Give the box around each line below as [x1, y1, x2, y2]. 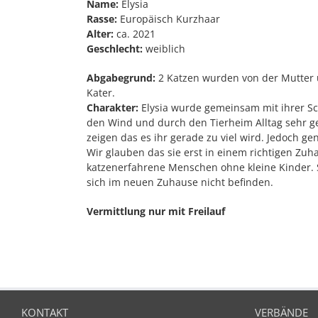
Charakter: [87, 100, 141, 114]
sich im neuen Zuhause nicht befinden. [87, 175, 273, 189]
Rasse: [87, 11, 120, 26]
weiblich [146, 41, 185, 55]
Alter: [87, 26, 116, 40]
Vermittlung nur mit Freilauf [87, 204, 225, 218]
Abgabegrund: [87, 70, 158, 84]
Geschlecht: [87, 41, 146, 55]
